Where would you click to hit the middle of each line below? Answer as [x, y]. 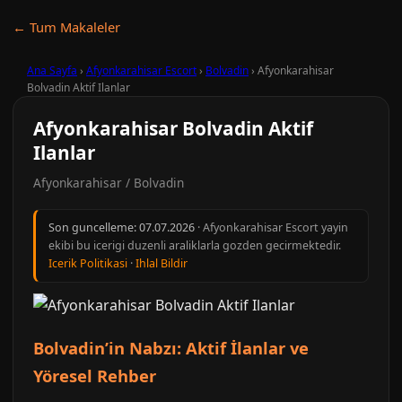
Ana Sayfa [52, 70]
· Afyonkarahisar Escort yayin [271, 227]
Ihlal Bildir [162, 263]
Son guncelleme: [94, 227]
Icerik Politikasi [88, 263]
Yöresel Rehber [95, 376]
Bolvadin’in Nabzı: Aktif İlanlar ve [171, 348]
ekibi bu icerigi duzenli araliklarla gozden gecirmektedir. [195, 245]
